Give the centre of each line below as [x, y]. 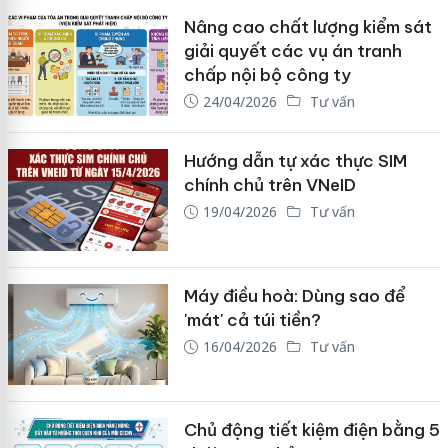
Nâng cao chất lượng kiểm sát [307, 26]
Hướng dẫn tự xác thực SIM [295, 161]
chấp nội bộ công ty [267, 74]
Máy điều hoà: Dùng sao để [294, 295]
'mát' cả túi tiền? [252, 319]
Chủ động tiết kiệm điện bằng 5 [311, 430]
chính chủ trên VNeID [269, 185]
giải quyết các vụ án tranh [292, 50]
